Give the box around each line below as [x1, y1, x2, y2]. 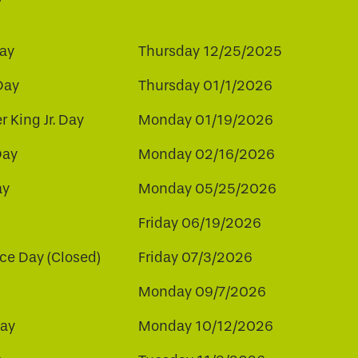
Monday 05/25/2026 [138, 181, 276, 198]
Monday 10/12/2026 [138, 318, 273, 336]
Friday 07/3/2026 [138, 249, 253, 267]
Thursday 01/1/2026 [138, 78, 272, 95]
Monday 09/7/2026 [138, 284, 266, 301]
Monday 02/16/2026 [138, 146, 275, 164]
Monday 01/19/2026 [138, 112, 273, 129]
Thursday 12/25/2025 [138, 43, 282, 61]
